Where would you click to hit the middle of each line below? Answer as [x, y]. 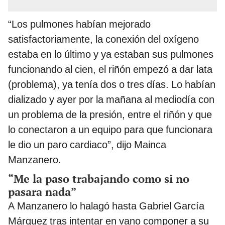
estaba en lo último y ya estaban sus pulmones [111, 54]
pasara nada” [42, 192]
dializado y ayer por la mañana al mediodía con [111, 100]
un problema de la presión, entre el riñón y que [110, 115]
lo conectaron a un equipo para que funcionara [110, 130]
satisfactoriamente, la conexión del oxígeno [103, 39]
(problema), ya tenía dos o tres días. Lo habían [112, 85]
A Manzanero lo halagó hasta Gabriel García [106, 206]
